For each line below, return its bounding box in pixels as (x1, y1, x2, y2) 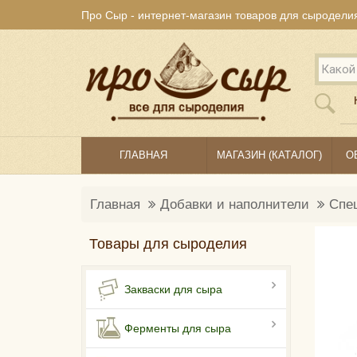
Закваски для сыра (124, 283, 222, 296)
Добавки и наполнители (160, 197, 309, 213)
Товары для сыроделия (89, 236, 247, 253)
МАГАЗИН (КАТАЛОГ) (216, 149, 322, 162)
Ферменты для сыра (124, 322, 231, 335)
